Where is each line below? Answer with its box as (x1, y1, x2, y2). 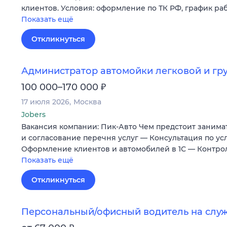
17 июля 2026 (21, 97, 69, 106)
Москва (73, 97, 101, 106)
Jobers (21, 109, 46, 119)
